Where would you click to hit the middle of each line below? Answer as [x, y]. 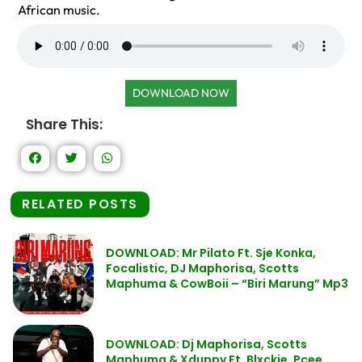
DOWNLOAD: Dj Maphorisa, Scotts [206, 344]
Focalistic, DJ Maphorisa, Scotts [202, 268]
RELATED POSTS [80, 204]
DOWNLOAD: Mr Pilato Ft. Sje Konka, [211, 253]
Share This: [64, 124]
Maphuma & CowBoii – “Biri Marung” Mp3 [227, 284]
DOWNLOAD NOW [181, 93]
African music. [59, 10]
